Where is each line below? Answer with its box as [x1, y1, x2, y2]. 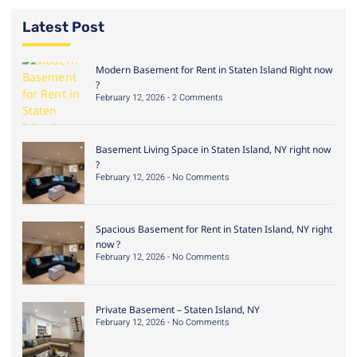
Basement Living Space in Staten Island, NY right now [96, 142, 331, 156]
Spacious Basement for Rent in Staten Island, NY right [96, 222, 333, 237]
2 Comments [170, 90, 224, 104]
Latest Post [22, 18, 104, 36]
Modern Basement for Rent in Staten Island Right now [96, 62, 333, 76]
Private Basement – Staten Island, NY [96, 302, 261, 316]
